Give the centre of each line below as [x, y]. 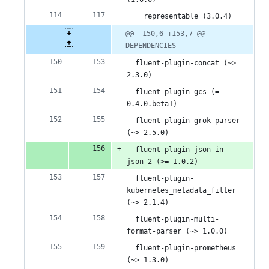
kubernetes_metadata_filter [181, 191]
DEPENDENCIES [151, 46]
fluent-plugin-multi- [173, 219]
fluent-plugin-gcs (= [173, 92]
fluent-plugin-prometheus [181, 248]
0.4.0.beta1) [152, 104]
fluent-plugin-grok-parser [183, 121]
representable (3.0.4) [179, 17]
